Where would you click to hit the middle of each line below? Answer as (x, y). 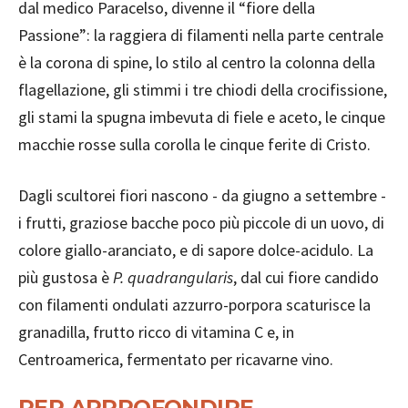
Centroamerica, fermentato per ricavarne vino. (176, 359)
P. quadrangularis (173, 277)
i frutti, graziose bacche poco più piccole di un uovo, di (201, 223)
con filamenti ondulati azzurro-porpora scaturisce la (194, 305)
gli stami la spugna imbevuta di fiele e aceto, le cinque (202, 117)
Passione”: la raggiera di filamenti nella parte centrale (201, 35)
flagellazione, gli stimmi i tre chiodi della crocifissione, (203, 90)
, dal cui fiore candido (306, 277)
